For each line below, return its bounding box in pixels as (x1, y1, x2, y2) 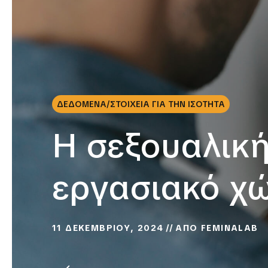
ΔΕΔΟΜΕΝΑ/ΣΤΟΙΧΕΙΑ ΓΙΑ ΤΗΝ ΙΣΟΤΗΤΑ (57, 99, 225, 110)
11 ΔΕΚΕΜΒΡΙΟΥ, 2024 (52, 223, 164, 234)
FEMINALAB (201, 223, 258, 234)
